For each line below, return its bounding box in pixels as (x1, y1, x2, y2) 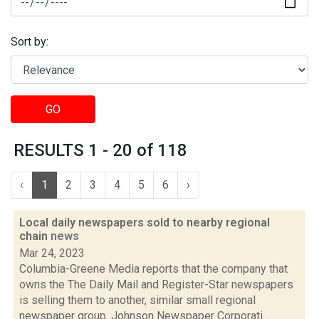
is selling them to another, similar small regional (19, 293, 256, 307)
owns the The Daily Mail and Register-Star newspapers (19, 278, 293, 291)
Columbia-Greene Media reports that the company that (19, 262, 288, 276)
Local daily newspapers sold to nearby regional (19, 216, 270, 229)
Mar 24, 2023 (19, 246, 85, 260)
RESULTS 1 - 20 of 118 (14, 140, 187, 160)
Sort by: (11, 35, 48, 49)
